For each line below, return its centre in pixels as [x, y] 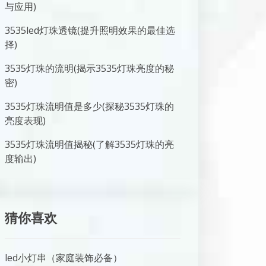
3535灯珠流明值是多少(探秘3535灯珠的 [89, 106]
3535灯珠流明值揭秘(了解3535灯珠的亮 [89, 144]
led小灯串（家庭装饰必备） [64, 258]
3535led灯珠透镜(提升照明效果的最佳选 [90, 30]
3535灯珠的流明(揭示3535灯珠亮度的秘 [89, 68]
